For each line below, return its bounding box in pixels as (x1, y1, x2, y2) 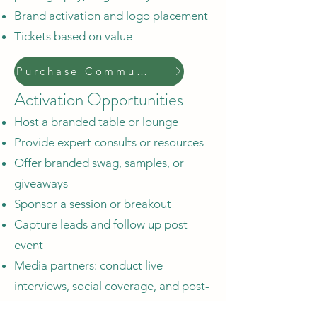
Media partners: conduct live (14, 258, 163, 272)
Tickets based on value (14, 28, 132, 43)
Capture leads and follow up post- (14, 217, 192, 231)
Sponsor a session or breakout (14, 196, 171, 211)
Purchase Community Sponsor (136, 64, 147, 79)
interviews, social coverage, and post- (14, 278, 209, 293)
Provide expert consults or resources (14, 134, 204, 149)
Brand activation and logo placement (14, 8, 208, 23)
